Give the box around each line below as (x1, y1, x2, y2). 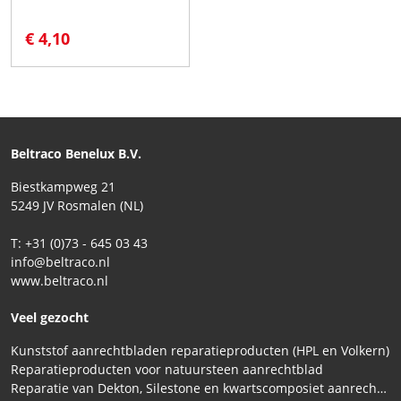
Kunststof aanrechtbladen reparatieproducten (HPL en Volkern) (11, 341, 389, 359)
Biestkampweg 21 (11, 177, 115, 195)
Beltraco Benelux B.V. (11, 144, 141, 162)
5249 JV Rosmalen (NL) (11, 196, 143, 214)
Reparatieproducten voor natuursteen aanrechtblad (11, 360, 323, 378)
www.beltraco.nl (11, 271, 108, 289)
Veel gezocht (11, 308, 89, 326)
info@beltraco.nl (11, 252, 110, 270)
